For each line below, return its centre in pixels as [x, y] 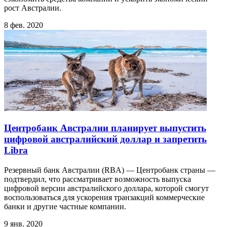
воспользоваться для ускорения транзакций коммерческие [104, 197]
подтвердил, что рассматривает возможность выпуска [98, 179]
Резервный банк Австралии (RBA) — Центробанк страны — [110, 170]
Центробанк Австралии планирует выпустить [105, 128]
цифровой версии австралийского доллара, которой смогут [106, 188]
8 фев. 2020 [24, 25]
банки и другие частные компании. [65, 206]
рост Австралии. [33, 8]
